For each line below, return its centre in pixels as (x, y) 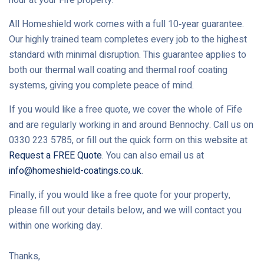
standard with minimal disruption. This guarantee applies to (128, 55)
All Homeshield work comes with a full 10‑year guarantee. (126, 24)
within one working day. (56, 225)
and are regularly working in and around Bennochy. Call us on (131, 125)
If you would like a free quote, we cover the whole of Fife (126, 109)
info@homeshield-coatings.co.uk (75, 171)
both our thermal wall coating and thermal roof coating (118, 70)
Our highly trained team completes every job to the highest (128, 39)
